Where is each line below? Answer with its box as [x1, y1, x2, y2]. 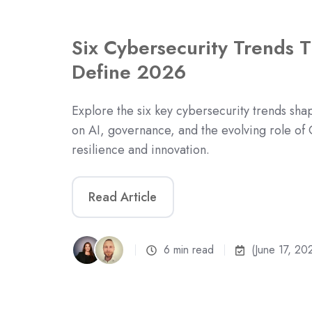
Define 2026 [72, 57, 186, 86]
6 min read [163, 242, 214, 258]
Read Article [88, 188, 157, 207]
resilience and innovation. [72, 140, 210, 159]
